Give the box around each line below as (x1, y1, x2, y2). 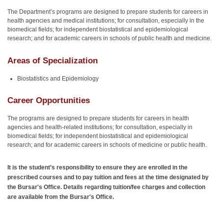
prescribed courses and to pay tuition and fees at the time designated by (7, 174, 209, 181)
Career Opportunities (7, 96, 90, 106)
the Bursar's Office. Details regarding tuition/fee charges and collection (7, 184, 205, 191)
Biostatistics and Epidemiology (17, 75, 99, 82)
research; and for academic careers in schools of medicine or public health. (7, 141, 207, 148)
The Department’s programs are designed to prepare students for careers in (7, 8, 208, 16)
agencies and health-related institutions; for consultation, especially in (7, 123, 192, 131)
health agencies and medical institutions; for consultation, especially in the (7, 17, 204, 25)
